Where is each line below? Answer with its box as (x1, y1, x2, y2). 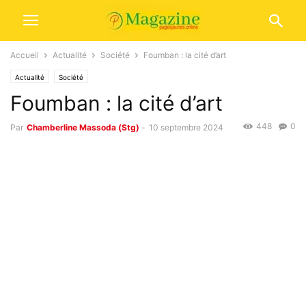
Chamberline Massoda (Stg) (27, 122, 139, 133)
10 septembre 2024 (149, 122, 223, 133)
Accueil (10, 50, 39, 60)
